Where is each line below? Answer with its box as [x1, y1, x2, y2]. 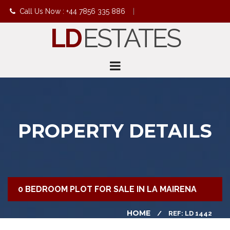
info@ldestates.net [26, 30, 87, 39]
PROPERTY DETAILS [18, 120, 212, 142]
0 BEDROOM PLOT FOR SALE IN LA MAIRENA [18, 184, 197, 194]
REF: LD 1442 [168, 209, 212, 217]
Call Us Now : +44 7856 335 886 [17, 7, 125, 15]
